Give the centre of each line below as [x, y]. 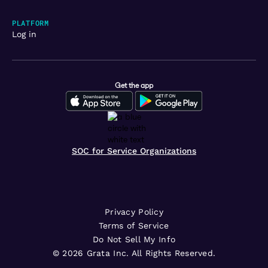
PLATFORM [31, 23]
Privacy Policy [134, 211]
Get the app [134, 85]
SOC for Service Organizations [134, 150]
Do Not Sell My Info [134, 239]
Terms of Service [134, 225]
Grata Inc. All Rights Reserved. [150, 253]
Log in [24, 34]
